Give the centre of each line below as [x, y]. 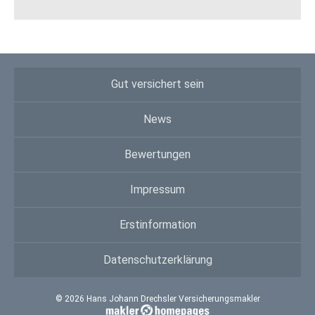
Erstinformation [157, 224]
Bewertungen [157, 154]
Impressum [157, 189]
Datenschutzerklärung [157, 259]
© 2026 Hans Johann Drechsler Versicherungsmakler [157, 298]
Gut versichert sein [157, 84]
